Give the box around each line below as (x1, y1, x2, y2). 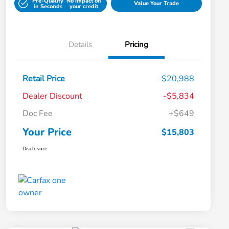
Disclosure (22, 145, 47, 153)
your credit (70, 2, 99, 10)
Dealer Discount (22, 90, 82, 102)
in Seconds (33, 2, 62, 10)
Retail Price (22, 73, 65, 85)
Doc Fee (22, 108, 53, 120)
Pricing (125, 39, 148, 50)
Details (68, 39, 92, 50)
